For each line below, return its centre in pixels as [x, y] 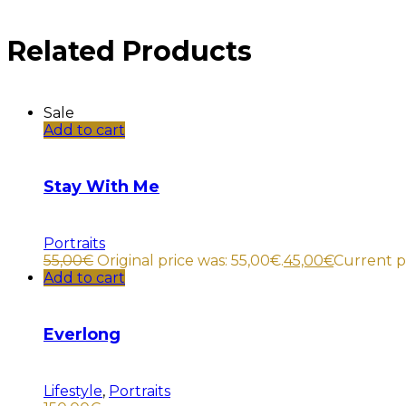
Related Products [130, 52]
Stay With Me [101, 187]
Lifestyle [73, 391]
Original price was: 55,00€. [190, 260]
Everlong [82, 334]
